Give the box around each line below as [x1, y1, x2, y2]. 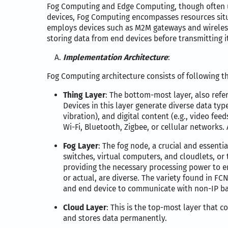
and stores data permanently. [63, 213, 167, 223]
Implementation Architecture [63, 52, 168, 63]
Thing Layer [63, 90, 105, 100]
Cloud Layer [63, 203, 106, 213]
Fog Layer [63, 141, 98, 151]
